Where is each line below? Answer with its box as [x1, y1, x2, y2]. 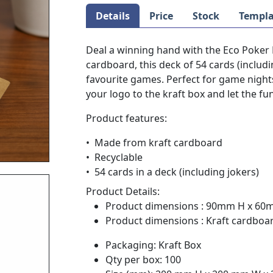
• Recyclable [86, 150, 143, 164]
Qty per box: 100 [105, 252, 181, 266]
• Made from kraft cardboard [86, 135, 222, 149]
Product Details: [86, 184, 160, 198]
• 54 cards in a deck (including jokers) [86, 165, 259, 179]
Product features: [86, 111, 167, 125]
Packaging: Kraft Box [105, 238, 201, 252]
